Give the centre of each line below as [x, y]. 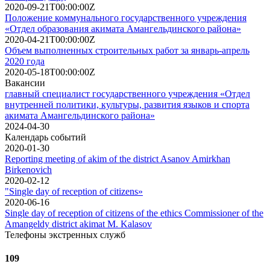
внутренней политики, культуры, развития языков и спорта [127, 104]
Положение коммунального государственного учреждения [126, 17]
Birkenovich [28, 169]
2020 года [25, 61]
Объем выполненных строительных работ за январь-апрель [127, 50]
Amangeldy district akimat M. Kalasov [78, 224]
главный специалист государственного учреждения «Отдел [127, 93]
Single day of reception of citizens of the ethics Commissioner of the [134, 213]
